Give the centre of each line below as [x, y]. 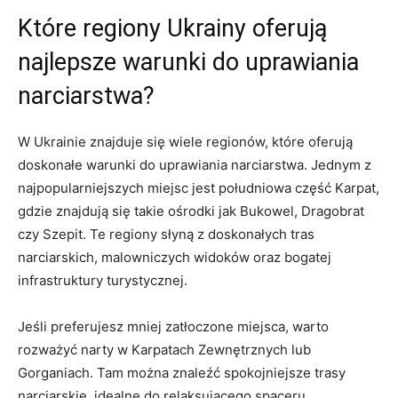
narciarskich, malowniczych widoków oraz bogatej [175, 257]
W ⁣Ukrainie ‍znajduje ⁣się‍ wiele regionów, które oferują [185, 142]
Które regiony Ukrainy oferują [172, 28]
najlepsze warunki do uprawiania [188, 62]
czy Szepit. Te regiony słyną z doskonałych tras [166, 234]
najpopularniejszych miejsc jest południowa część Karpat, [199, 188]
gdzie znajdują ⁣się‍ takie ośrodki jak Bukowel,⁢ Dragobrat [191, 211]
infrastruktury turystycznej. [103, 280]
